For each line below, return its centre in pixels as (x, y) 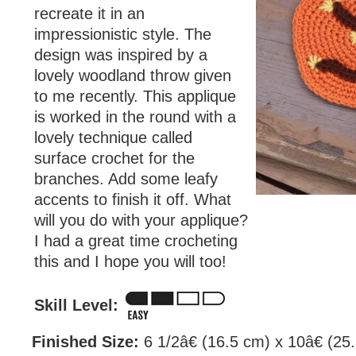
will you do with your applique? (141, 220)
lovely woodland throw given (133, 75)
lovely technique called (113, 137)
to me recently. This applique (135, 96)
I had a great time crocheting (136, 241)
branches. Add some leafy (126, 179)
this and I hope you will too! (130, 261)
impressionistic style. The (123, 34)
